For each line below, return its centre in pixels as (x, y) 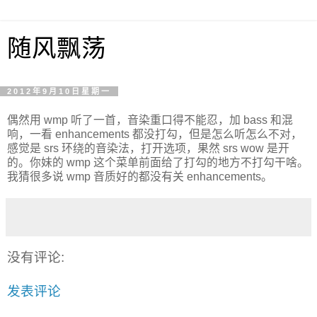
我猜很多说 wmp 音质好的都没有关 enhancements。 (140, 176)
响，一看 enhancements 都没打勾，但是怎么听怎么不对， (155, 134)
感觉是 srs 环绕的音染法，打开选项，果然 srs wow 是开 (148, 148)
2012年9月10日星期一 (59, 91)
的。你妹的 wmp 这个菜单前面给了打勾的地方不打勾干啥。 (158, 162)
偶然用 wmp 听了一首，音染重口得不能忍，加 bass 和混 (150, 120)
